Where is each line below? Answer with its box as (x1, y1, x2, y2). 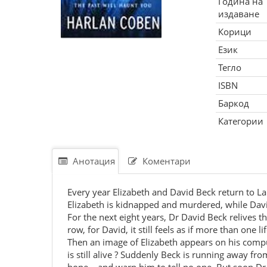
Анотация (70, 155, 115, 167)
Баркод (218, 97, 249, 109)
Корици (218, 26, 252, 38)
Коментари (140, 155, 191, 167)
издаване (218, 8, 259, 20)
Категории (218, 115, 263, 127)
